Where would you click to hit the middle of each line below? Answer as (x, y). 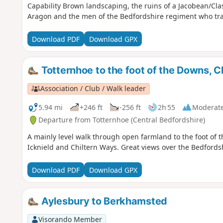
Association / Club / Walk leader (93, 89)
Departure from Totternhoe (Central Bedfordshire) (121, 120)
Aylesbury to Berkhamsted (103, 201)
